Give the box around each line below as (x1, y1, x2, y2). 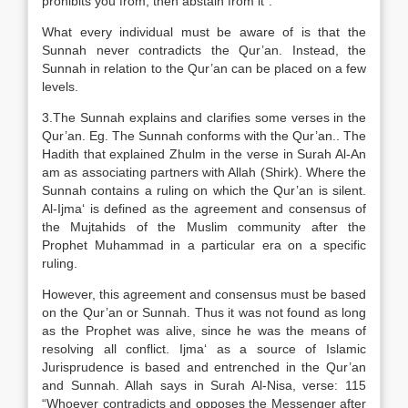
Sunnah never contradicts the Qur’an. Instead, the (42, 43, 366, 57)
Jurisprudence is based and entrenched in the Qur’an (42, 360, 366, 374)
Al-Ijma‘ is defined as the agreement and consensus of (42, 201, 366, 216)
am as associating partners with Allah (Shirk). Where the (42, 165, 366, 179)
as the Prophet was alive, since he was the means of (42, 323, 366, 338)
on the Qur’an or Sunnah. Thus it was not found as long (42, 305, 366, 320)
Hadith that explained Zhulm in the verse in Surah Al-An (42, 147, 366, 161)
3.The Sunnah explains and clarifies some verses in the (42, 110, 366, 125)
